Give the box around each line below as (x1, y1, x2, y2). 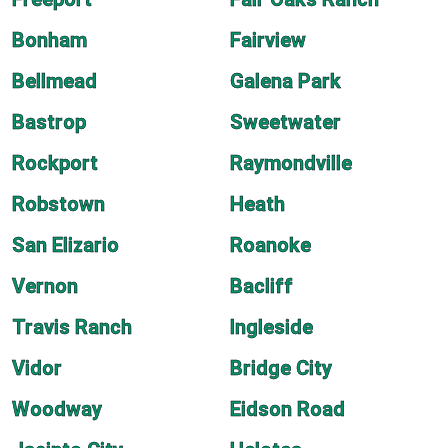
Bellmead (12, 69, 97, 93)
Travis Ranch (12, 315, 132, 339)
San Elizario (12, 233, 119, 257)
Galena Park (230, 69, 341, 93)
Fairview (230, 28, 306, 52)
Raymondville (230, 151, 352, 175)
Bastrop (12, 110, 86, 134)
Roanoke (230, 233, 311, 257)
